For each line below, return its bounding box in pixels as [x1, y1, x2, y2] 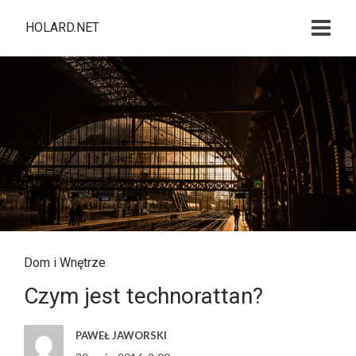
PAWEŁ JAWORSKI [75, 329, 167, 342]
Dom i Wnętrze [24, 255, 106, 270]
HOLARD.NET [25, 20, 99, 35]
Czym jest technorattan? [24, 283, 263, 309]
